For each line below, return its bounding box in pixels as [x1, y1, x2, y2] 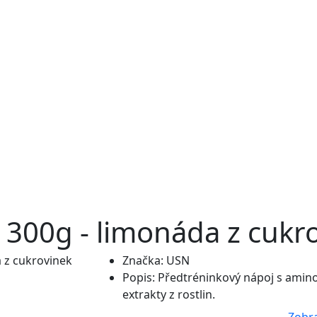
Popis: [122, 270, 155, 285]
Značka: [122, 253, 163, 268]
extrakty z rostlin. [122, 287, 215, 302]
